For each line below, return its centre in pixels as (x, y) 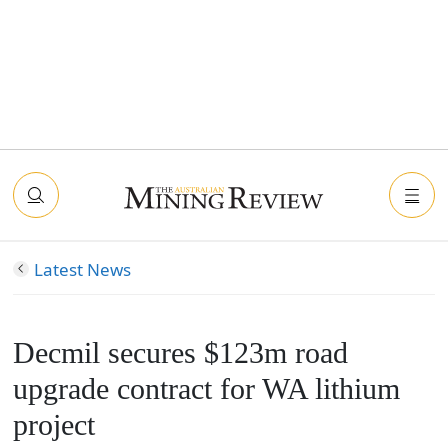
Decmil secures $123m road (180, 353)
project (53, 425)
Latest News (82, 269)
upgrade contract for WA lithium (206, 389)
